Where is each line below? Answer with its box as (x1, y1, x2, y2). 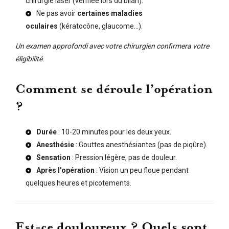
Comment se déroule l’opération (15, 82, 213, 97)
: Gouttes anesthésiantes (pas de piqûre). (74, 141, 208, 149)
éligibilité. (15, 55, 44, 63)
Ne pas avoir (36, 9, 77, 18)
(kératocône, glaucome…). (58, 22, 143, 31)
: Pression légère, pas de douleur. (71, 153, 177, 162)
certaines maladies (77, 9, 143, 18)
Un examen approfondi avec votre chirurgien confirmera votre (15, 42, 209, 51)
